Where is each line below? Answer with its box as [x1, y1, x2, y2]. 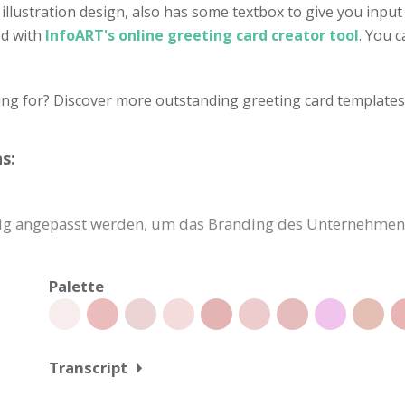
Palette [49, 276, 104, 297]
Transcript [49, 357, 127, 378]
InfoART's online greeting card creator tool [45, 25, 359, 45]
